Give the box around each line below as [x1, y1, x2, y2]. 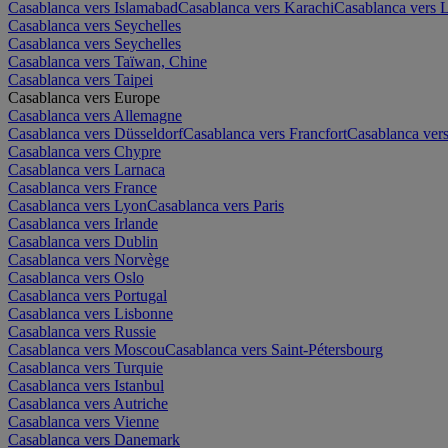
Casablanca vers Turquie [8, 358, 163, 376]
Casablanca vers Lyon [8, 196, 147, 214]
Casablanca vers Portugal [8, 286, 167, 304]
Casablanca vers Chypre [8, 142, 161, 160]
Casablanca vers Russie [8, 322, 156, 340]
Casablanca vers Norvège [8, 250, 169, 268]
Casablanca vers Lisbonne [8, 304, 173, 322]
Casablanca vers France [8, 178, 157, 196]
